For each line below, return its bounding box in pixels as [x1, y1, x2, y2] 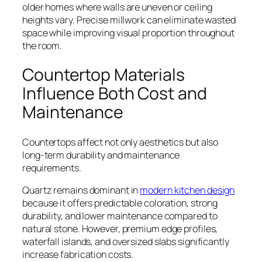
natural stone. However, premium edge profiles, [22, 222, 218, 236]
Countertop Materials [22, 63, 185, 87]
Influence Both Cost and [22, 82, 207, 105]
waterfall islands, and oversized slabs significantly [22, 235, 229, 249]
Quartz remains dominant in [22, 184, 140, 197]
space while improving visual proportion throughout [22, 26, 235, 39]
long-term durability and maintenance [22, 148, 180, 161]
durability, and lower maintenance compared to [22, 209, 218, 223]
